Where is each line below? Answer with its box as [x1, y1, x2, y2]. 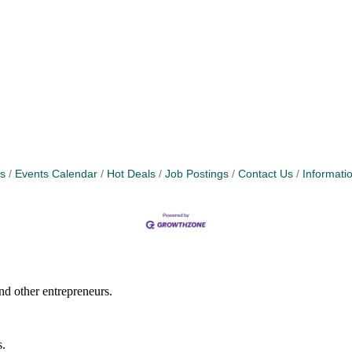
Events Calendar [15, 167, 97, 180]
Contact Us [238, 167, 293, 180]
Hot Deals [107, 167, 156, 180]
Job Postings [165, 167, 229, 180]
